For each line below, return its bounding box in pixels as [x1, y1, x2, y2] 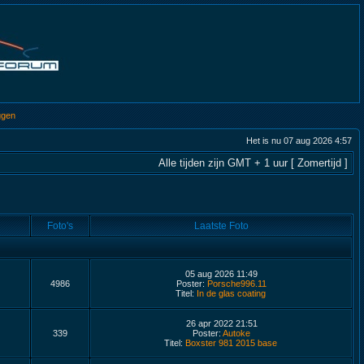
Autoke [222, 328, 250, 338]
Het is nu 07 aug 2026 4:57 [246, 136, 352, 145]
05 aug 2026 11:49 [185, 269, 258, 279]
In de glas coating [197, 288, 266, 298]
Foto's [45, 220, 76, 232]
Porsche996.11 [206, 279, 266, 288]
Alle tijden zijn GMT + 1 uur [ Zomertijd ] [158, 157, 348, 169]
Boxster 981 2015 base [185, 338, 277, 348]
